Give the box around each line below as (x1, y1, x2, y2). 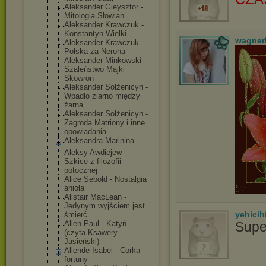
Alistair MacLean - (64, 192, 126, 201)
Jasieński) (64, 237, 99, 246)
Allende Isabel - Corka (64, 246, 140, 255)
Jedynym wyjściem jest (64, 201, 145, 210)
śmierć (64, 210, 87, 219)
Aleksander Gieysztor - (64, 2, 143, 11)
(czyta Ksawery (64, 228, 118, 237)
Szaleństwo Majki (64, 65, 125, 74)
